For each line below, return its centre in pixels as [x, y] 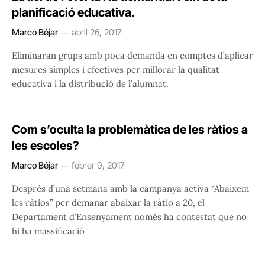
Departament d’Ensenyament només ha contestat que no [129, 217]
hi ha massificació [48, 231]
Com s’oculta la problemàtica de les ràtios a [130, 130]
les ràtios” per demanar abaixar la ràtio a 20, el [108, 203]
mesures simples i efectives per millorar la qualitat [116, 70]
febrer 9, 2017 [98, 166]
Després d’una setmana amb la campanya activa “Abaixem [130, 189]
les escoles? [46, 146]
